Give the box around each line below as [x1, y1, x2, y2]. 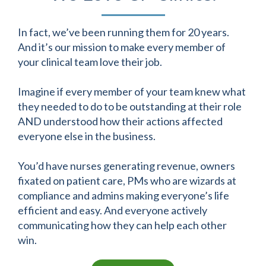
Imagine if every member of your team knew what [18, 85, 246, 98]
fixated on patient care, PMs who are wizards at [18, 174, 236, 187]
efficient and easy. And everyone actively [18, 204, 207, 217]
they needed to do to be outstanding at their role [18, 100, 242, 113]
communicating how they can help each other [18, 218, 227, 232]
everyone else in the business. [18, 129, 156, 142]
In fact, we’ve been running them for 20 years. [18, 26, 229, 39]
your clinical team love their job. [18, 55, 162, 68]
